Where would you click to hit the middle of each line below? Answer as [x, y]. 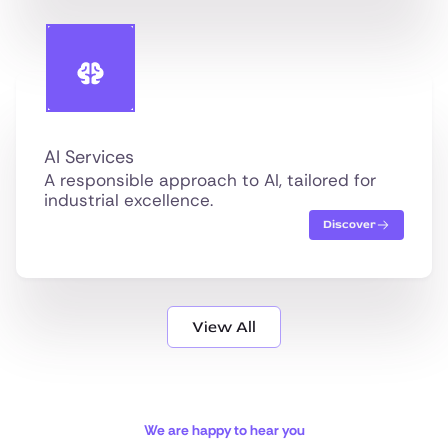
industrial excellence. [128, 200]
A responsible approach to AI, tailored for [210, 180]
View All [224, 327]
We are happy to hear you [224, 430]
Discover [349, 225]
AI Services [89, 157]
